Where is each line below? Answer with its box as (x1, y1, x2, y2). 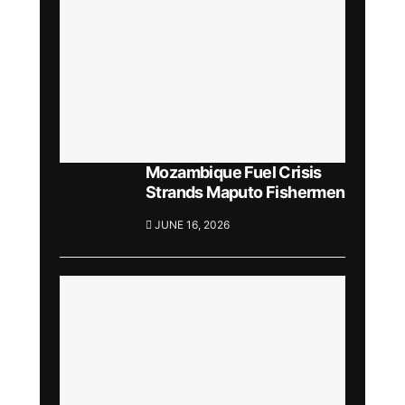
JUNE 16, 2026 (152, 217, 230, 231)
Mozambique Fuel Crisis (146, 162, 322, 182)
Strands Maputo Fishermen (146, 182, 345, 202)
